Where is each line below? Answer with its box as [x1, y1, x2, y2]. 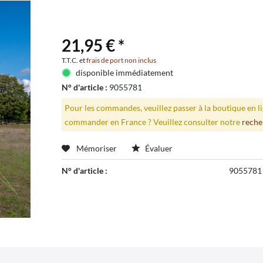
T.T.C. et [61, 55, 86, 65]
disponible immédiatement [75, 67, 173, 77]
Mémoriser [76, 143, 117, 154]
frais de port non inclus [86, 55, 156, 65]
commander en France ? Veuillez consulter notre [64, 116, 242, 127]
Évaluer [143, 143, 173, 154]
